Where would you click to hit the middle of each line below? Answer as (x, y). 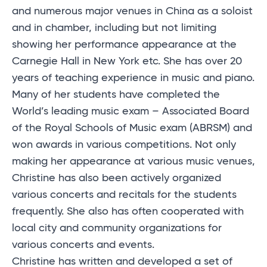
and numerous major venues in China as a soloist (132, 12)
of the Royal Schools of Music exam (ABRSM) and (132, 128)
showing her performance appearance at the (124, 45)
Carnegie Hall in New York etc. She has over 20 (127, 62)
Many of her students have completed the (116, 95)
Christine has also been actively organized (117, 178)
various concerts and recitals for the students (124, 195)
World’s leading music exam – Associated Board (131, 112)
